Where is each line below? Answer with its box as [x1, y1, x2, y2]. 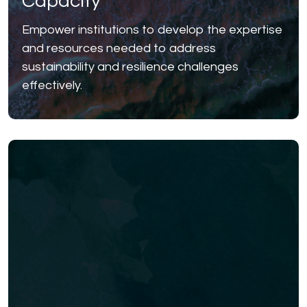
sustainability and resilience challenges [22, 60, 238, 73]
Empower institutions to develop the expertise [22, 23, 282, 36]
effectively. [22, 78, 82, 92]
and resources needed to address [22, 41, 216, 55]
